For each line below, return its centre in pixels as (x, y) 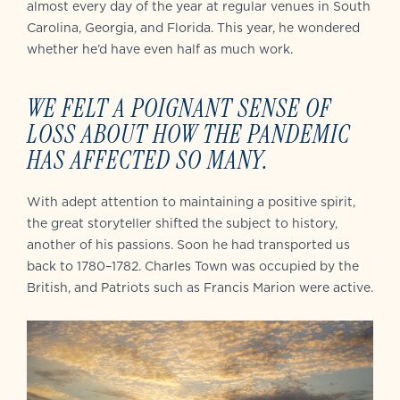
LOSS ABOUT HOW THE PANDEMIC (188, 133)
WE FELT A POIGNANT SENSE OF (179, 108)
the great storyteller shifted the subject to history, (182, 223)
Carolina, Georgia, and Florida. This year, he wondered (193, 27)
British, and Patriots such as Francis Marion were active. (200, 287)
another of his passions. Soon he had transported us (188, 244)
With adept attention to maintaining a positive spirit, (191, 201)
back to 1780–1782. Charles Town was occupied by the (193, 266)
